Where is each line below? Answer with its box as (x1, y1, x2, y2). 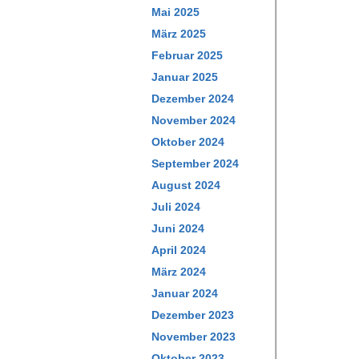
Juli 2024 (151, 200, 200, 213)
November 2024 (151, 114, 236, 127)
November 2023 (151, 330, 236, 343)
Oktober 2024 (151, 135, 224, 148)
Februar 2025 (151, 49, 223, 62)
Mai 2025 (151, 6, 200, 18)
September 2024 (151, 157, 239, 170)
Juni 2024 (151, 222, 204, 235)
